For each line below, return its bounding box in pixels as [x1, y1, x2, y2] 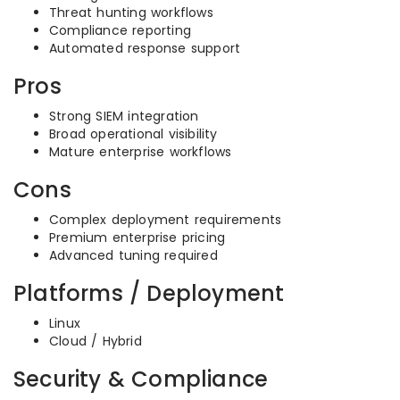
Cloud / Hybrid [49, 332, 142, 350]
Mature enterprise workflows [49, 143, 232, 161]
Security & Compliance [13, 364, 269, 394]
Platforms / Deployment [13, 279, 285, 308]
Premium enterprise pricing [49, 229, 226, 246]
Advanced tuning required [49, 246, 218, 264]
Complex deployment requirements [49, 211, 282, 229]
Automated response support [49, 39, 241, 57]
